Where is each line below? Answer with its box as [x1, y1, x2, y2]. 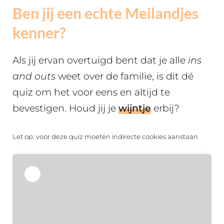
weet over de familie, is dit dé [55, 70, 193, 82]
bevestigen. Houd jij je [12, 102, 118, 114]
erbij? [151, 102, 179, 114]
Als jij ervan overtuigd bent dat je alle [12, 54, 188, 66]
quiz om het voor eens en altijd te [12, 86, 170, 98]
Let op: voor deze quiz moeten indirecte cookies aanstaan [12, 132, 198, 140]
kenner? [12, 23, 66, 41]
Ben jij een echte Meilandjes [12, 4, 198, 22]
